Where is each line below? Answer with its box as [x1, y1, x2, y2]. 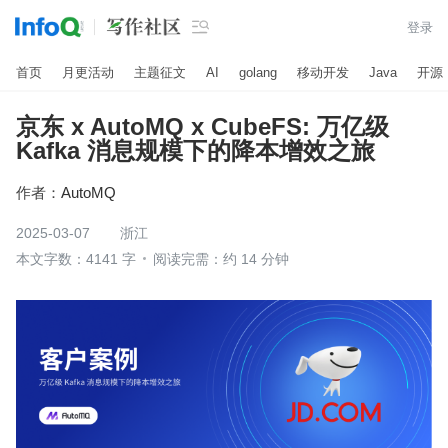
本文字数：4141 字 [16, 251, 136, 267]
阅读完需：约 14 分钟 [153, 251, 289, 267]
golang [239, 64, 277, 80]
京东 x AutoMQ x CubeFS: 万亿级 [16, 113, 389, 140]
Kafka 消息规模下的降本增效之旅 [16, 137, 375, 164]
